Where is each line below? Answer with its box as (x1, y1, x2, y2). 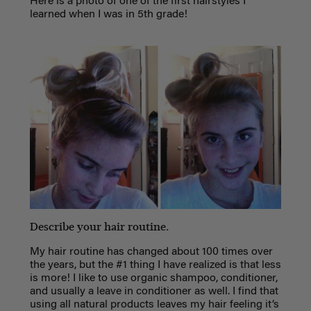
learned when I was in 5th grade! (29, 9, 190, 21)
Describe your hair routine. (29, 219, 169, 233)
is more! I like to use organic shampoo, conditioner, (29, 272, 278, 284)
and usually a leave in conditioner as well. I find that (29, 285, 278, 297)
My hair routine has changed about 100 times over (29, 246, 273, 258)
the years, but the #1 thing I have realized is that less (29, 259, 281, 271)
